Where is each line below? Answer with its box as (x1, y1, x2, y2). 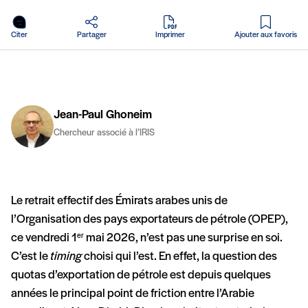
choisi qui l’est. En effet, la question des (82, 250, 277, 264)
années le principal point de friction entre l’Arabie (11, 287, 254, 301)
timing (50, 250, 82, 264)
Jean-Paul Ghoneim (54, 109, 152, 122)
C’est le (11, 250, 50, 264)
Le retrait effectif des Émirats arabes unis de (11, 195, 228, 208)
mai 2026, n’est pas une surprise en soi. (84, 232, 283, 245)
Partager (76, 31, 107, 40)
